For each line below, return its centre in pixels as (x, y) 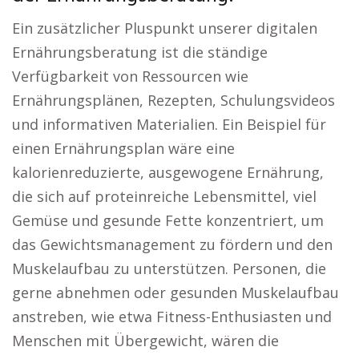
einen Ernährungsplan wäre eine (123, 148)
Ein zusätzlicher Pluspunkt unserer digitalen (165, 28)
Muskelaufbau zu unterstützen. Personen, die (169, 268)
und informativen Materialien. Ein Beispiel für (169, 124)
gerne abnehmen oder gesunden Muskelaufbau (175, 292)
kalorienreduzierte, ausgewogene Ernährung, (168, 172)
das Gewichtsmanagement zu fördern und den (172, 244)
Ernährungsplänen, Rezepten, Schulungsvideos (173, 100)
